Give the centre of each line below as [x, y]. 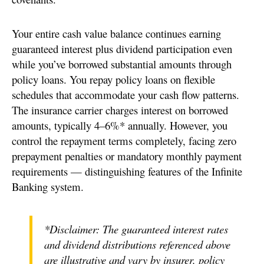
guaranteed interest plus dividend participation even [122, 49]
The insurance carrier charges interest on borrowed [120, 110]
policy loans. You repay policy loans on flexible [113, 80]
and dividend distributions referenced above [137, 245]
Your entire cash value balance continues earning [116, 34]
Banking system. [48, 187]
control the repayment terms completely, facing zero [124, 141]
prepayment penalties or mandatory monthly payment [127, 156]
